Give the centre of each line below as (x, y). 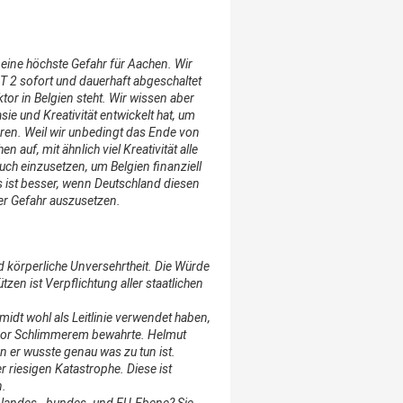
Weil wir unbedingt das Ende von (112, 133)
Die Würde (182, 266)
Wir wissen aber (152, 99)
